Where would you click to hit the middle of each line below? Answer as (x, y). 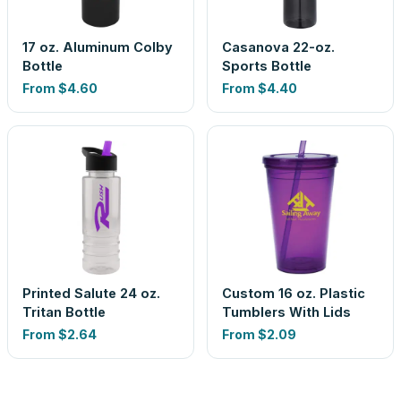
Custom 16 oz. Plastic (294, 293)
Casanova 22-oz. (278, 47)
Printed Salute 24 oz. (91, 293)
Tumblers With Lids (286, 312)
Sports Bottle (267, 66)
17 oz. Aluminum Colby (98, 47)
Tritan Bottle (64, 312)
